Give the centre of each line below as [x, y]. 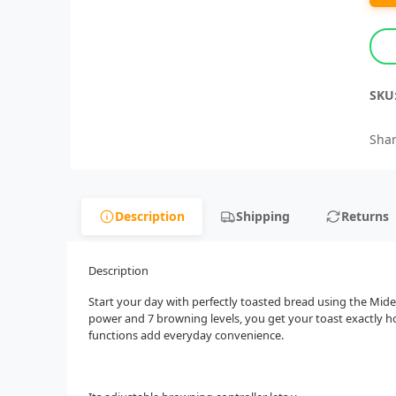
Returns [365, 217]
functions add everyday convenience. [186, 335]
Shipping [263, 217]
